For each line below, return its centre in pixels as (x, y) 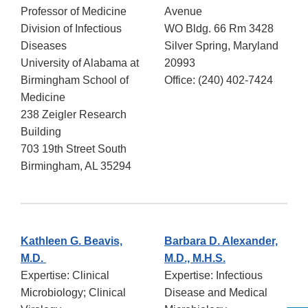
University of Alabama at (80, 63)
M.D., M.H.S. (195, 258)
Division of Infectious (71, 29)
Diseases (44, 46)
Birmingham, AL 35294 (77, 166)
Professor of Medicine (74, 12)
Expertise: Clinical (65, 276)
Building (41, 132)
